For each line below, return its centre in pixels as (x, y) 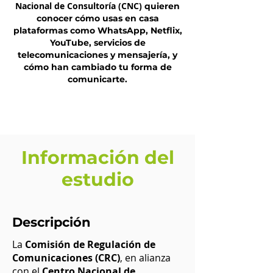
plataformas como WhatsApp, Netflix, (97, 30)
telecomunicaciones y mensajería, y (97, 55)
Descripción (51, 222)
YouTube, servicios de (97, 43)
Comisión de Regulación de (90, 244)
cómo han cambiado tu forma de (97, 67)
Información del (97, 158)
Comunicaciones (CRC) (66, 258)
